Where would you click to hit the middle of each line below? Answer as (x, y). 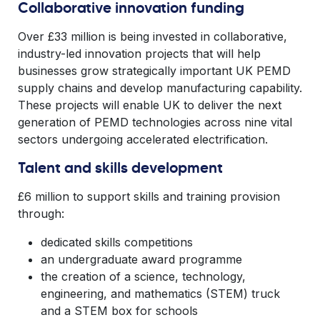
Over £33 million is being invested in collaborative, (152, 36)
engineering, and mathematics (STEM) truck (160, 294)
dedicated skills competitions (117, 242)
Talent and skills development (120, 168)
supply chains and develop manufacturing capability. (160, 88)
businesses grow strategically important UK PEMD (154, 71)
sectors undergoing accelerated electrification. (143, 139)
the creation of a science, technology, (143, 276)
